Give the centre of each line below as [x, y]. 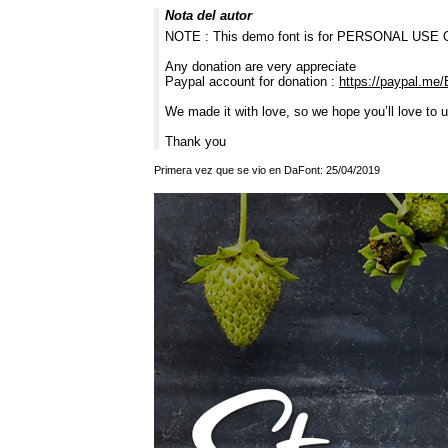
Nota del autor [208, 16]
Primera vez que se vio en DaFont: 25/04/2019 [267, 170]
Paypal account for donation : [252, 82]
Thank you [195, 142]
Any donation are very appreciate [260, 67]
